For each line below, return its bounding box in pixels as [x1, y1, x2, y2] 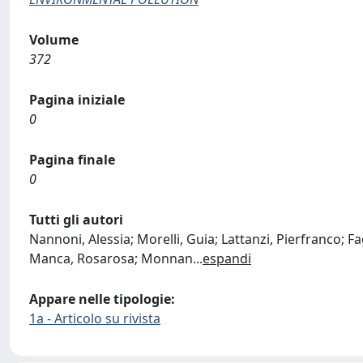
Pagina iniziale [29, 91, 125, 109]
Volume [29, 31, 79, 49]
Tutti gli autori [29, 211, 123, 228]
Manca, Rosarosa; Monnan [29, 250, 193, 267]
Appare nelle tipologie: [29, 290, 175, 308]
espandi [203, 250, 251, 267]
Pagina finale [29, 151, 115, 169]
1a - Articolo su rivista [29, 310, 160, 327]
